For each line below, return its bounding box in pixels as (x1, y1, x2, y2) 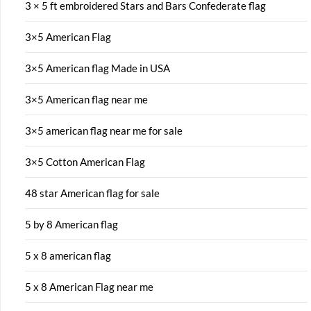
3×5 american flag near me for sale (25, 124, 183, 137)
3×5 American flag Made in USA (25, 61, 170, 74)
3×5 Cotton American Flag (25, 155, 145, 168)
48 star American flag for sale (25, 186, 160, 199)
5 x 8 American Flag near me (25, 280, 153, 293)
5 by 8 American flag (25, 217, 118, 230)
